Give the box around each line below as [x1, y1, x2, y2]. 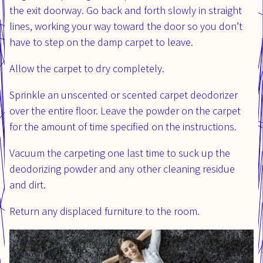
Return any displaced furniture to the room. [9, 204, 200, 217]
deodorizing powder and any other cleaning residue [9, 161, 235, 175]
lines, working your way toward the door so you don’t [9, 19, 242, 32]
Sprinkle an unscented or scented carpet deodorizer [9, 87, 238, 101]
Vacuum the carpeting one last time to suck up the [9, 146, 230, 159]
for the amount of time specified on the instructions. [9, 119, 237, 133]
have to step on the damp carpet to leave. [9, 35, 193, 48]
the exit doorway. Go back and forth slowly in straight [9, 3, 242, 16]
